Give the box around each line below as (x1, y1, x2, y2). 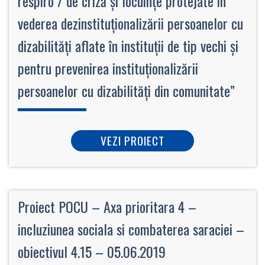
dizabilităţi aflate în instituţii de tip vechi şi (18, 34, 238, 56)
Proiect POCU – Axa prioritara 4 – (18, 195, 196, 217)
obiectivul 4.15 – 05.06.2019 (18, 240, 166, 262)
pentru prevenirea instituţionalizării (18, 57, 198, 79)
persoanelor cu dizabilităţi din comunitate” (18, 79, 235, 101)
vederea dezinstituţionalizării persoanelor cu (18, 12, 243, 34)
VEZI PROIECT (101, 131, 164, 149)
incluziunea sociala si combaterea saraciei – (18, 218, 244, 240)
